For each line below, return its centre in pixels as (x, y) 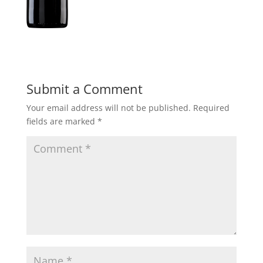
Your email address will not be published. (108, 107)
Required (211, 107)
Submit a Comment (84, 88)
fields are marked (62, 121)
